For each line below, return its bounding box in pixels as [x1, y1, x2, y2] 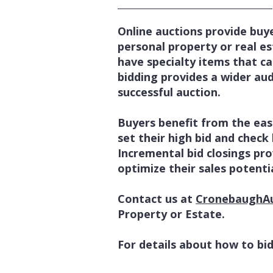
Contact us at [118, 191, 196, 206]
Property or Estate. [118, 207, 225, 221]
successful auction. [118, 85, 221, 99]
